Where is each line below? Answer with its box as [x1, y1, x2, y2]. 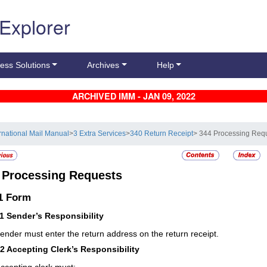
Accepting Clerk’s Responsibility [7, 244, 139, 254]
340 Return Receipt [130, 130, 194, 138]
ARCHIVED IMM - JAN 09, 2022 [72, 90, 195, 103]
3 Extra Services [73, 130, 126, 138]
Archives [87, 60, 120, 70]
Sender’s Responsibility [7, 211, 104, 221]
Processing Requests [2, 169, 122, 182]
